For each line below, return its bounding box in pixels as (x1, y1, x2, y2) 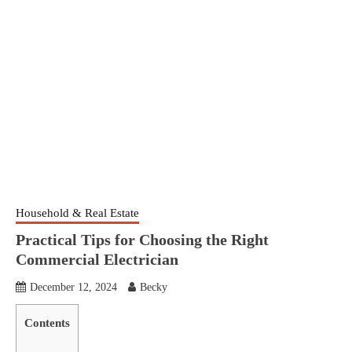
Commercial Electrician (16, 250, 178, 268)
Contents (24, 315, 70, 329)
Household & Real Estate (16, 206, 139, 219)
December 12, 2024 (30, 280, 117, 293)
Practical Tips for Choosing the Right (16, 230, 269, 248)
